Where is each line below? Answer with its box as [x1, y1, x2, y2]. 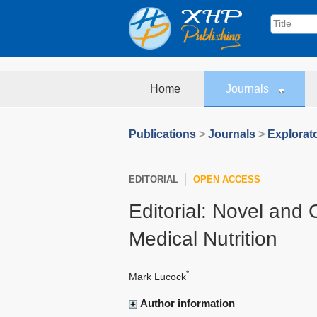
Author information [137, 296, 238, 309]
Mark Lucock [129, 270, 186, 282]
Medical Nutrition [129, 227, 277, 250]
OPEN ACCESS [193, 173, 260, 185]
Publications [129, 128, 196, 141]
